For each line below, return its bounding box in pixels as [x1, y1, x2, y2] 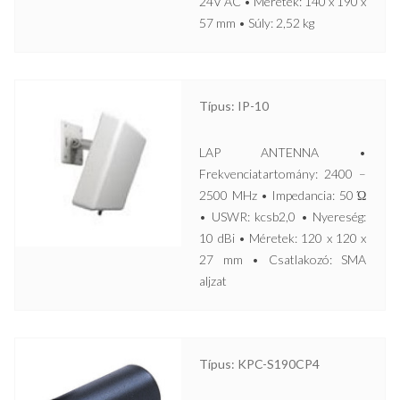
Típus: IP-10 [199, 97, 270, 113]
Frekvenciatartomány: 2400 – [199, 165, 367, 181]
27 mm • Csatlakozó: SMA [199, 251, 367, 267]
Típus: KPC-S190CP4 [199, 355, 321, 371]
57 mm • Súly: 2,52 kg [199, 14, 315, 30]
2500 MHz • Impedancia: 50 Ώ [199, 187, 367, 203]
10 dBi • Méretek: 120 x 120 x [199, 229, 367, 246]
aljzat [199, 272, 228, 288]
